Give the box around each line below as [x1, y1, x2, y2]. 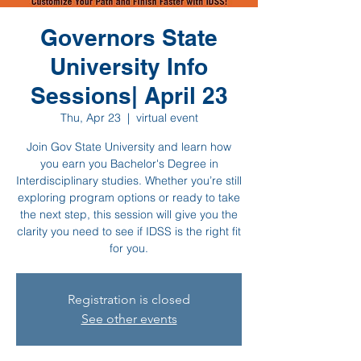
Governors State [40, 24, 218, 51]
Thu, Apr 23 [60, 110, 121, 125]
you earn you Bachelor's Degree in [39, 156, 218, 171]
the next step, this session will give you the [20, 207, 238, 222]
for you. [110, 241, 148, 255]
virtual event [135, 110, 198, 125]
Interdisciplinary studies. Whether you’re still [16, 173, 242, 188]
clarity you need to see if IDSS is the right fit [17, 224, 241, 239]
